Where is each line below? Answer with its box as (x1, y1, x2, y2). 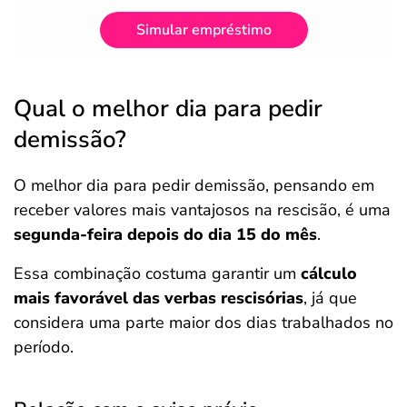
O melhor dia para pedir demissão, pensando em (14, 174, 374, 196)
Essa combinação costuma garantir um (14, 263, 296, 284)
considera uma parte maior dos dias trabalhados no (14, 312, 393, 333)
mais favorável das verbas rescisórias (14, 287, 303, 309)
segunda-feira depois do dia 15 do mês (14, 223, 317, 245)
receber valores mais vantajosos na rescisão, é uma (14, 199, 391, 221)
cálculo (296, 263, 357, 284)
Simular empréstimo (135, 20, 272, 40)
